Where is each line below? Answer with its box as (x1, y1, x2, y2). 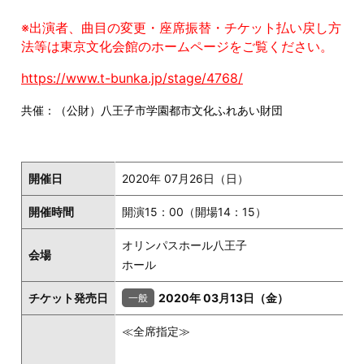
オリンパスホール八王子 (122, 238, 247, 253)
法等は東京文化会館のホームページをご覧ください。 (21, 38, 333, 55)
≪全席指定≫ (122, 324, 190, 339)
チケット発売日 (28, 291, 108, 305)
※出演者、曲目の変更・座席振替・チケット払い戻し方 (21, 19, 341, 37)
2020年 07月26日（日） (122, 171, 249, 186)
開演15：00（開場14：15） (122, 205, 266, 219)
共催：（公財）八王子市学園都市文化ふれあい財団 (21, 103, 286, 118)
